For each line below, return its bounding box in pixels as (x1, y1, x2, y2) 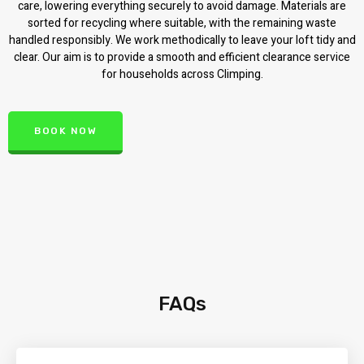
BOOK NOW (34, 124, 97, 136)
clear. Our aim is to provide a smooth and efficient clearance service (14, 49, 350, 67)
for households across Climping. (101, 66, 263, 84)
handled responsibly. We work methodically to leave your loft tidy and (8, 32, 356, 50)
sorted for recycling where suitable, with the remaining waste (28, 15, 336, 32)
